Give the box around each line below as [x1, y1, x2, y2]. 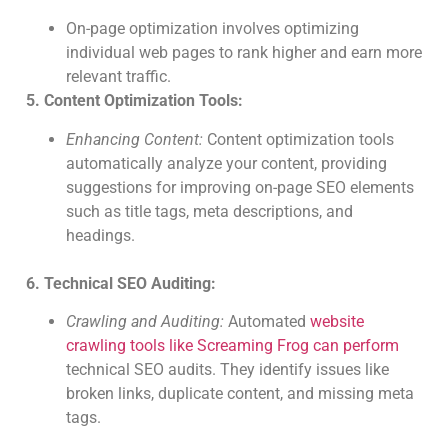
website [310, 312, 364, 332]
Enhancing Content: [66, 129, 203, 149]
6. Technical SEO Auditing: [26, 273, 216, 293]
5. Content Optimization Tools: [26, 91, 243, 111]
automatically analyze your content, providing [66, 153, 387, 173]
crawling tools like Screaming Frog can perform [66, 336, 399, 356]
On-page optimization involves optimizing [66, 19, 359, 39]
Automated [224, 312, 310, 332]
